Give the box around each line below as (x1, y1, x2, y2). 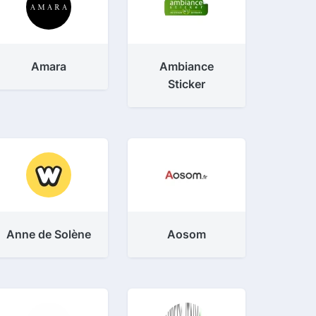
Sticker (167, 77, 205, 91)
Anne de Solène (6, 227, 91, 241)
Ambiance (159, 59, 214, 73)
